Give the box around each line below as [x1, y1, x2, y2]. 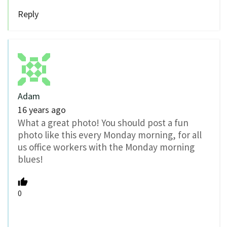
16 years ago [18, 104, 66, 116]
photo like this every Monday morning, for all [18, 129, 202, 141]
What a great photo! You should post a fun [18, 117, 188, 129]
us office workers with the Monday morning [18, 141, 195, 154]
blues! [18, 153, 43, 166]
